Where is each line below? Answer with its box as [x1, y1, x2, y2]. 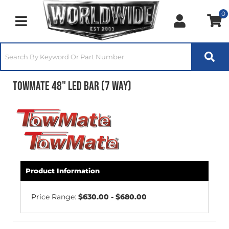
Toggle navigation [20, 20, 86, 30]
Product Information [26, 167, 100, 175]
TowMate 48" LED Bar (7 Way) [13, 79, 131, 94]
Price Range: [31, 192, 78, 201]
